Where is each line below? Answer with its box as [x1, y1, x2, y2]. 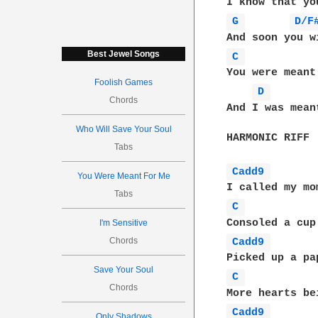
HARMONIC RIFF [226, 131, 310, 144]
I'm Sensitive [99, 218, 148, 228]
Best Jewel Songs [87, 49, 160, 59]
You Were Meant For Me [77, 171, 170, 181]
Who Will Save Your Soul [75, 124, 172, 134]
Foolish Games [94, 77, 153, 87]
